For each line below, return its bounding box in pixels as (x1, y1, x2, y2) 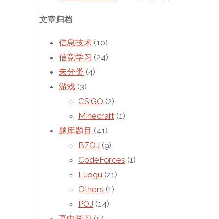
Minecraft (78, 111, 114, 121)
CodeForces (78, 155, 125, 165)
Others (78, 184, 104, 195)
